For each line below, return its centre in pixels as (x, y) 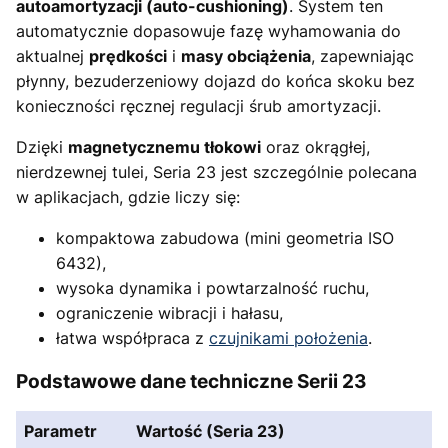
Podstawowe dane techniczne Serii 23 (191, 381)
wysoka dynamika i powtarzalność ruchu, (212, 287)
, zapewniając (362, 55)
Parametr (60, 431)
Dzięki (42, 146)
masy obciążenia (246, 55)
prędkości (128, 55)
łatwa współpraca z (132, 337)
